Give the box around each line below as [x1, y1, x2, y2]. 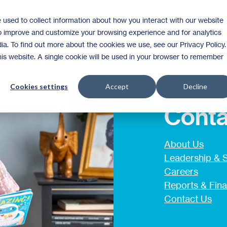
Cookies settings [10, 82, 68, 91]
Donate [130, 20, 159, 29]
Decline [183, 82, 207, 91]
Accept [105, 82, 129, 91]
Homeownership [52, 20, 114, 29]
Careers [164, 166, 198, 177]
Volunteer [175, 20, 213, 29]
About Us [164, 138, 204, 149]
